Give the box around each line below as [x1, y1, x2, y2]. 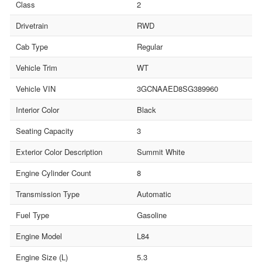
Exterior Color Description [16, 146, 102, 158]
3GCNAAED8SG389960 [137, 83, 218, 95]
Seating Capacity [16, 125, 74, 137]
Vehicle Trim [16, 62, 57, 74]
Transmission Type [16, 188, 80, 200]
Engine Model [16, 230, 62, 242]
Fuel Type [16, 209, 49, 221]
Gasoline [137, 209, 167, 221]
